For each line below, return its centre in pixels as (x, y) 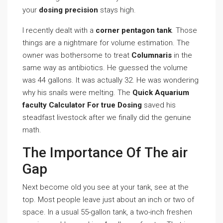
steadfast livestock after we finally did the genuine (107, 117)
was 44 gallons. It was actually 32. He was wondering (111, 80)
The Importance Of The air (105, 153)
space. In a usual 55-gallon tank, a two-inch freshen (107, 212)
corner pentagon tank (134, 30)
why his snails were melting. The (77, 93)
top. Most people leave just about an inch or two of (108, 200)
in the (182, 55)
